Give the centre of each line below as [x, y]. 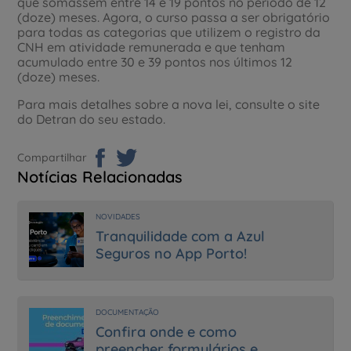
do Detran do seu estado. [92, 119]
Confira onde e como [166, 331]
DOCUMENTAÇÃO [128, 312]
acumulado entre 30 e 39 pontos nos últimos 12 [155, 62]
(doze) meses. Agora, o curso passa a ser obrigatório [174, 17]
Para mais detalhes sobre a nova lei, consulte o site [169, 104]
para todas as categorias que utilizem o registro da [169, 32]
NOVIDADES [118, 216]
